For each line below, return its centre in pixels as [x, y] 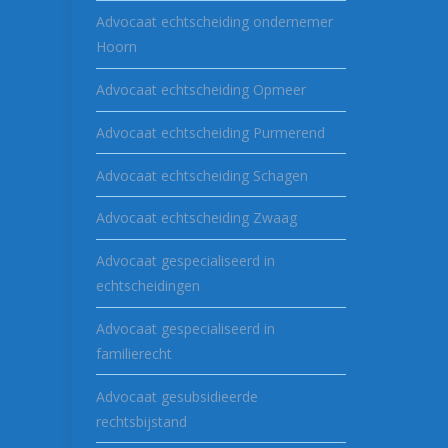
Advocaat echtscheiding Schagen [202, 175]
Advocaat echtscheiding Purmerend [210, 132]
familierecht [134, 354]
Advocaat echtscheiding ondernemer [214, 22]
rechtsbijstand [141, 421]
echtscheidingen [148, 286]
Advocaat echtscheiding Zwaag [196, 218]
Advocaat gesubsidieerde [177, 396]
